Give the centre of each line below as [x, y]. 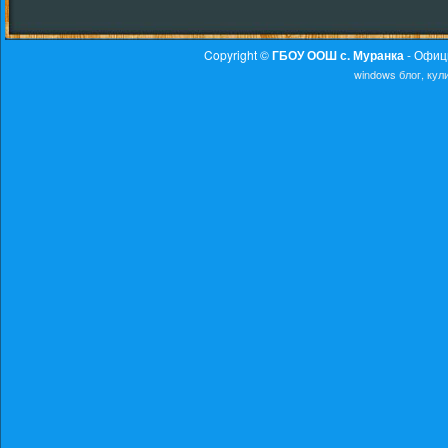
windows [375, 73]
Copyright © [237, 54]
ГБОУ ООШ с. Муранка [337, 54]
